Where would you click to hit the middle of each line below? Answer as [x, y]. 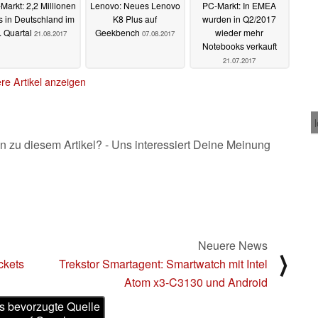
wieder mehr [239, 33]
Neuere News [233, 245]
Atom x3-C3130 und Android [196, 282]
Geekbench [119, 33]
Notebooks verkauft [239, 46]
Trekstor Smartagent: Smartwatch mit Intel [163, 263]
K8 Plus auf [135, 19]
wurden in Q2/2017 [239, 19]
